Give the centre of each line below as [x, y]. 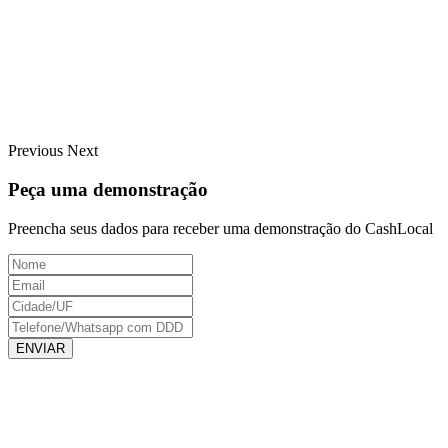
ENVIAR [40, 348]
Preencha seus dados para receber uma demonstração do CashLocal [220, 228]
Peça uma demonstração [108, 190]
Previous [35, 151]
